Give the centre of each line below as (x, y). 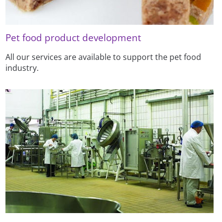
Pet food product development (74, 38)
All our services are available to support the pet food (104, 57)
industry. (22, 68)
